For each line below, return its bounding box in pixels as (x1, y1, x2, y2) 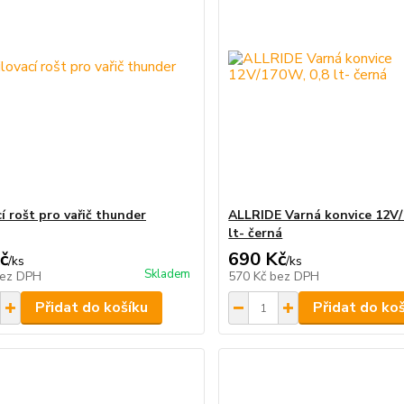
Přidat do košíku (34, 298, 148, 317)
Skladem (144, 266, 191, 282)
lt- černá (228, 225, 283, 242)
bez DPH (270, 268, 320, 285)
